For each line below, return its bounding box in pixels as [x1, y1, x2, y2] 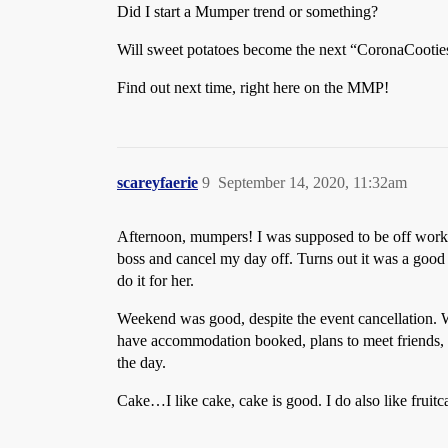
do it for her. [117, 271, 194, 289]
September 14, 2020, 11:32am [218, 173, 407, 191]
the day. [117, 353, 166, 371]
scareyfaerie [117, 173, 198, 191]
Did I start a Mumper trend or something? [117, 2, 378, 20]
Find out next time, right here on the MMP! [117, 78, 389, 96]
